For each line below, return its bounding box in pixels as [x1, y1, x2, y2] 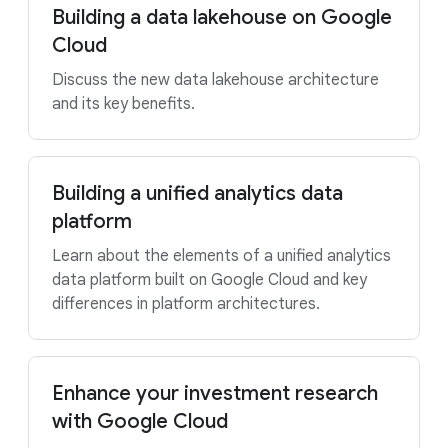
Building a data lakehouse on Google [52, 5, 392, 30]
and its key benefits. [52, 94, 195, 114]
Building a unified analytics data [52, 181, 343, 206]
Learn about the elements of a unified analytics [52, 246, 391, 266]
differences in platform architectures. [52, 294, 320, 314]
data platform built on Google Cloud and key [52, 270, 367, 290]
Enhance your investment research [52, 381, 378, 406]
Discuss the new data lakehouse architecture [52, 70, 379, 90]
